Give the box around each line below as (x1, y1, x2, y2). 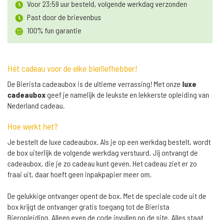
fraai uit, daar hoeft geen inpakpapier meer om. (7, 169, 152, 179)
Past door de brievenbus (27, 12, 101, 22)
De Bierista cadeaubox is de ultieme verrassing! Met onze (7, 79, 182, 89)
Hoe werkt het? (7, 121, 58, 132)
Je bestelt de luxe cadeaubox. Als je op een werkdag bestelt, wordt (7, 137, 211, 147)
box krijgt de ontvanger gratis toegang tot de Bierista (7, 202, 169, 212)
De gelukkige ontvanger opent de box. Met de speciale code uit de (7, 191, 206, 201)
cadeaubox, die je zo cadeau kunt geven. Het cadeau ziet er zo (7, 159, 197, 168)
